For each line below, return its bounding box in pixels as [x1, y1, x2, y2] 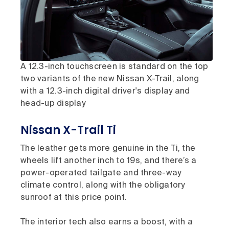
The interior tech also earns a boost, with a [20, 218, 193, 226]
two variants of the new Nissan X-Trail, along [20, 75, 199, 83]
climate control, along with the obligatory [20, 181, 185, 190]
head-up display [20, 100, 85, 108]
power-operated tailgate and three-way [20, 169, 181, 177]
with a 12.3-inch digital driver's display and [20, 87, 190, 96]
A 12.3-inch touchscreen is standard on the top [20, 63, 209, 71]
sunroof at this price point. [20, 194, 127, 202]
